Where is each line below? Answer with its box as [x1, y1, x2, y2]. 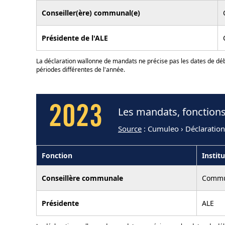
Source [118, 124, 142, 134]
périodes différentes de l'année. [36, 65, 125, 74]
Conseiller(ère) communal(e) [42, 8, 140, 18]
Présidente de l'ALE [42, 33, 108, 43]
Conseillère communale [42, 173, 123, 183]
